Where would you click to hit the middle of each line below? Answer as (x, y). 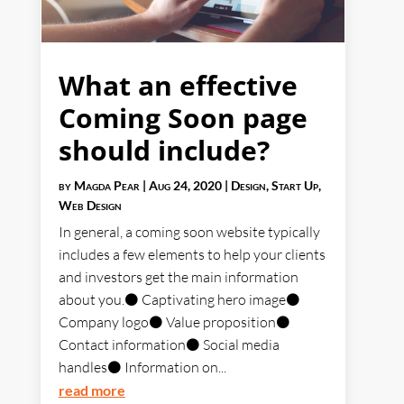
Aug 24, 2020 (185, 186)
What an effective (178, 86)
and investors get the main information (178, 277)
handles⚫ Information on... (142, 367)
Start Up (294, 186)
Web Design (90, 206)
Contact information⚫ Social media (169, 345)
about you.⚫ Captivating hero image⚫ (179, 300)
